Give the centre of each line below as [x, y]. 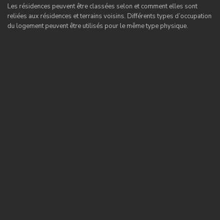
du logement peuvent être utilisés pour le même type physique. [98, 26]
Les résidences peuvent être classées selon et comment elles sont [102, 6]
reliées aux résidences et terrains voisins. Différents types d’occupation [110, 16]
